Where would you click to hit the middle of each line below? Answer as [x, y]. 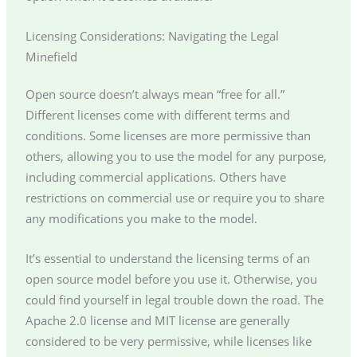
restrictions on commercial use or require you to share [175, 198]
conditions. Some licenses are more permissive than [168, 136]
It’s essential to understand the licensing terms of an [167, 258]
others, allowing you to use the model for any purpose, [176, 157]
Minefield [51, 56]
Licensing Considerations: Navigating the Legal [152, 35]
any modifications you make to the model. [141, 219]
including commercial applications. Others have [155, 177]
